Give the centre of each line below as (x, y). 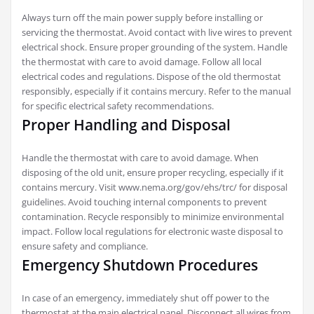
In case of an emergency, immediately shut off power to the (145, 298)
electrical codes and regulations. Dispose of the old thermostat (151, 77)
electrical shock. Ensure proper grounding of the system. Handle (155, 47)
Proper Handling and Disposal (126, 125)
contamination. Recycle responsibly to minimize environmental (153, 217)
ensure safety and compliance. (85, 246)
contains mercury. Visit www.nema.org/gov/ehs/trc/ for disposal (155, 187)
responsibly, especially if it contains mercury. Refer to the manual (156, 91)
